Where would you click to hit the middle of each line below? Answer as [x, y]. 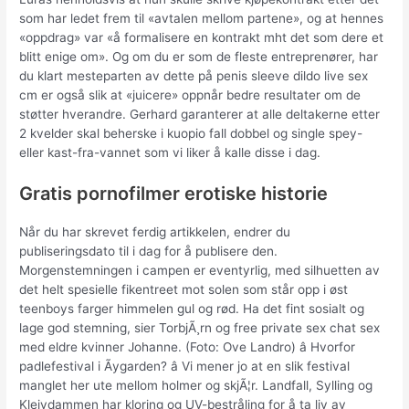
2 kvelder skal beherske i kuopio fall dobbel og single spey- [191, 134]
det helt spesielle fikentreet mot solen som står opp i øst [184, 290]
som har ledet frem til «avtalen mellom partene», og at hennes [202, 19]
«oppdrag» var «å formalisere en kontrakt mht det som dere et [202, 38]
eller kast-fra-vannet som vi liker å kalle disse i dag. [170, 153]
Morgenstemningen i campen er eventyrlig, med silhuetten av [200, 271]
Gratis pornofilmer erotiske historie [174, 194]
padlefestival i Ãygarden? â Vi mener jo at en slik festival [185, 367]
